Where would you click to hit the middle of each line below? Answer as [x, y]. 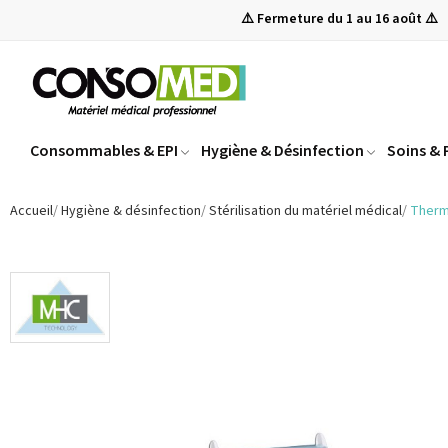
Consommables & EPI [104, 150]
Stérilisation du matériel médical [305, 211]
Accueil [31, 211]
